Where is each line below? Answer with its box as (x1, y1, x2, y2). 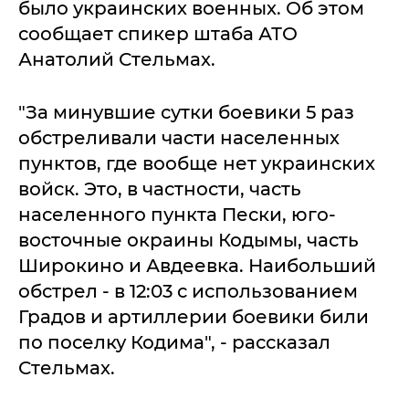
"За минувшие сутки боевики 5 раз (18, 101, 354, 123)
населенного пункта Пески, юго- (18, 204, 336, 225)
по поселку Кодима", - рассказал (18, 331, 330, 353)
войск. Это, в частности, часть (18, 178, 301, 200)
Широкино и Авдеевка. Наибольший (18, 255, 376, 277)
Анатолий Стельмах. (18, 48, 215, 70)
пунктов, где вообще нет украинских (18, 152, 375, 174)
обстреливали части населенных (18, 127, 340, 149)
